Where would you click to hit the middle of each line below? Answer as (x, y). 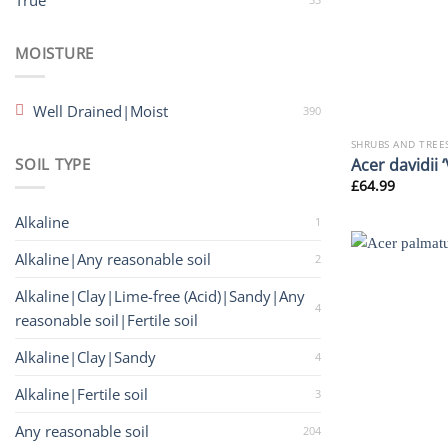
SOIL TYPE (53, 163)
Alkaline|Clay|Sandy (85, 357)
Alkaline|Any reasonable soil (113, 259)
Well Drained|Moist (101, 111)
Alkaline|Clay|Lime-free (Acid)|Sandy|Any (160, 296)
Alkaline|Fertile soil (81, 394)
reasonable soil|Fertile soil (106, 320)
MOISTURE (55, 52)
